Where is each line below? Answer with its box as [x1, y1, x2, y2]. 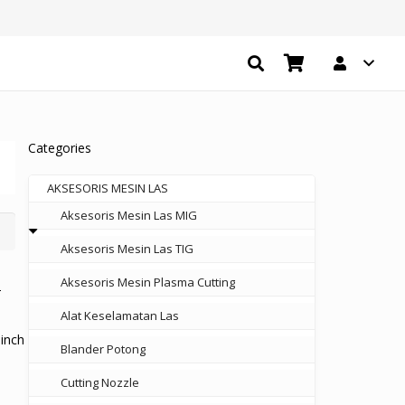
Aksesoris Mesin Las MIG [60, 207, 197, 223]
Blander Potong [60, 341, 146, 357]
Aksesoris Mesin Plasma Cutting [60, 274, 235, 290]
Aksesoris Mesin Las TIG [60, 240, 193, 257]
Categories [27, 139, 91, 156]
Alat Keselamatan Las [60, 307, 179, 324]
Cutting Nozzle [60, 374, 139, 391]
